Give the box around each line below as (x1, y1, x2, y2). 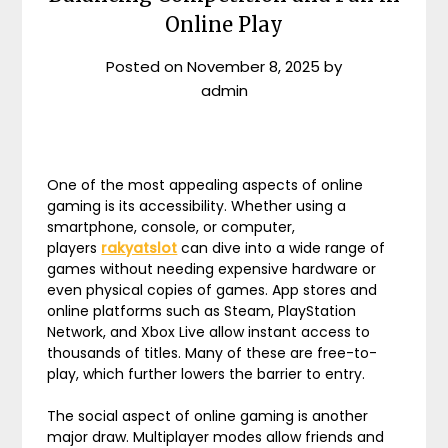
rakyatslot (101, 238, 178, 258)
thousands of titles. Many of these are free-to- (47, 343, 378, 363)
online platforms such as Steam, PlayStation (47, 301, 357, 321)
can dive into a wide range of (177, 238, 386, 258)
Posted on (106, 56, 187, 77)
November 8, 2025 (187, 56, 320, 77)
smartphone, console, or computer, (47, 217, 296, 237)
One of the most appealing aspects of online (47, 175, 364, 195)
